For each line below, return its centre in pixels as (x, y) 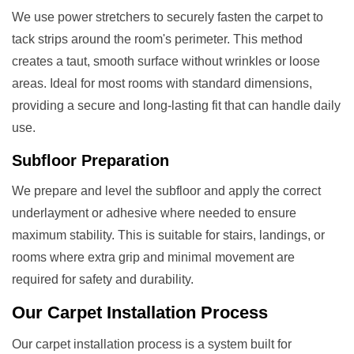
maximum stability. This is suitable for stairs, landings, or (168, 235)
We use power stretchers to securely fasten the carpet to (168, 17)
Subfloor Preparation (90, 160)
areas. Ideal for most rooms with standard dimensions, (162, 83)
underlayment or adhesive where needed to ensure (154, 213)
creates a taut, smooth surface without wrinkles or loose (166, 61)
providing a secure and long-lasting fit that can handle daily (176, 105)
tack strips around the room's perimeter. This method (157, 39)
